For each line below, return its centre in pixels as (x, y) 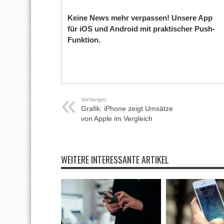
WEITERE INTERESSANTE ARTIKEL (115, 159)
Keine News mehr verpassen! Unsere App (140, 18)
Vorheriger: (94, 99)
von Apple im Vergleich (117, 118)
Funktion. (84, 40)
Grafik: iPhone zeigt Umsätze (127, 108)
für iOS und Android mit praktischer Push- (141, 29)
